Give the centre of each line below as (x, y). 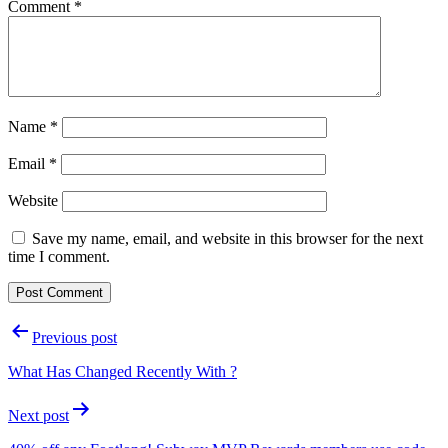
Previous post (74, 337)
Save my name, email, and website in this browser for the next (227, 238)
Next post (38, 415)
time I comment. (59, 256)
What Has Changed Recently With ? (122, 371)
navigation (61, 357)
